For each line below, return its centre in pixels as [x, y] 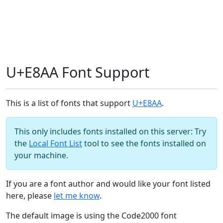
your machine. [41, 155]
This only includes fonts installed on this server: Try [110, 131]
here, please [30, 196]
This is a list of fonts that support [69, 103]
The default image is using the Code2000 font [91, 216]
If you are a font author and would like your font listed [108, 184]
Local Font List [56, 143]
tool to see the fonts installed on [144, 143]
